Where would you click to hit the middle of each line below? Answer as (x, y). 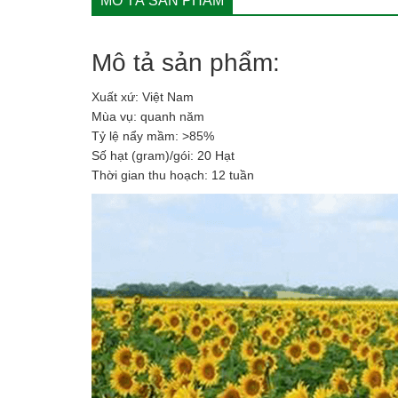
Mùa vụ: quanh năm (148, 116)
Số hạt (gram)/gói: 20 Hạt (163, 155)
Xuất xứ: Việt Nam (143, 96)
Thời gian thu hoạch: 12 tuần (173, 175)
